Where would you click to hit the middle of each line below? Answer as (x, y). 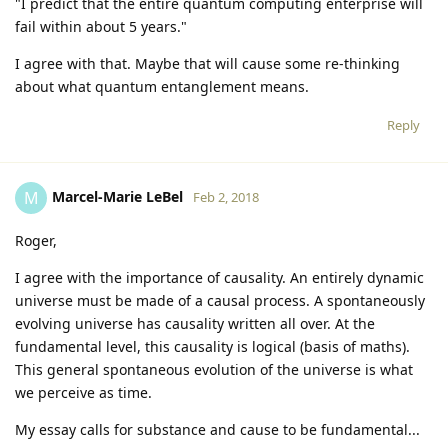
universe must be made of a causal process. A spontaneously (220, 300)
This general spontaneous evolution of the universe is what (214, 369)
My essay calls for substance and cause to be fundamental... (217, 429)
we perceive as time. (83, 392)
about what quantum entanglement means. (162, 86)
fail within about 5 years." (101, 26)
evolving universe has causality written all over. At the (195, 323)
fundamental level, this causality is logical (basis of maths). (212, 346)
